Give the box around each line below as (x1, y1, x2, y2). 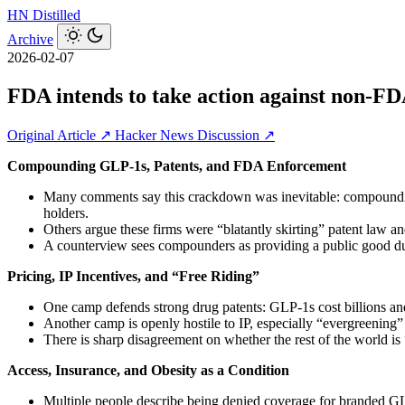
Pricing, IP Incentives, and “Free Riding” (7, 268, 259, 284)
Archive (7, 32, 53, 47)
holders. (43, 204, 89, 221)
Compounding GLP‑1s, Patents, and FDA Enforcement (7, 157, 346, 174)
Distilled (33, 7, 80, 23)
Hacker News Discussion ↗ (115, 127, 275, 143)
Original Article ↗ (7, 127, 115, 143)
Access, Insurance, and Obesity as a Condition (7, 362, 289, 378)
